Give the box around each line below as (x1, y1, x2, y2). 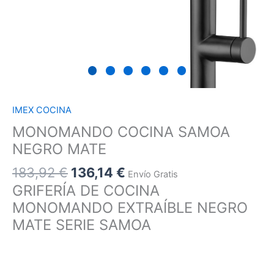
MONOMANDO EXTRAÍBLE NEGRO (12, 199, 248, 217)
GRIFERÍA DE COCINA (12, 182, 160, 200)
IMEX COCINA (12, 105, 72, 116)
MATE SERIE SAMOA (12, 216, 151, 234)
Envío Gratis (128, 168, 178, 180)
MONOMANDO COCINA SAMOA (12, 122, 230, 141)
